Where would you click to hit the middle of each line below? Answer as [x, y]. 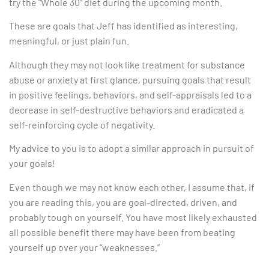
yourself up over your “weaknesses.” [84, 247]
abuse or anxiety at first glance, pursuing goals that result [130, 79]
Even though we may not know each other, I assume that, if [132, 187]
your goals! [32, 163]
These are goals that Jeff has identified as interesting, [123, 26]
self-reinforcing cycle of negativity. [82, 124]
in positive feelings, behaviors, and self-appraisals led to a [130, 94]
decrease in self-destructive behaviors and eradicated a [126, 109]
